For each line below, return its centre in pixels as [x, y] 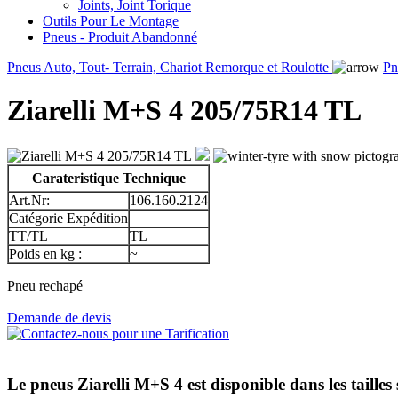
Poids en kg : [45, 253]
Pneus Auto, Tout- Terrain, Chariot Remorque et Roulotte [170, 67]
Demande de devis [59, 317]
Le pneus [42, 384]
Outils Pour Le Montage [111, 20]
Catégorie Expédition [68, 218]
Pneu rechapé [45, 285]
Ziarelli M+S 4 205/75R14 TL [184, 111]
